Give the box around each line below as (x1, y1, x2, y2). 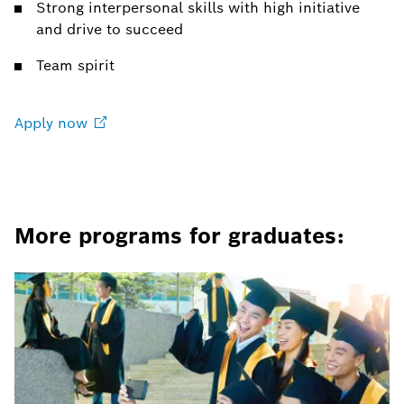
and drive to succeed (36, 20, 183, 39)
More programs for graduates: (14, 222, 344, 250)
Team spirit (36, 56, 115, 75)
